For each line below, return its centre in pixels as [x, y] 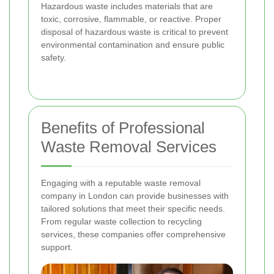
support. [57, 247]
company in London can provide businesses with [135, 196]
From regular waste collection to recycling [121, 222]
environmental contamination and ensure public [133, 45]
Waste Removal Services [129, 147]
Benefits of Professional [123, 128]
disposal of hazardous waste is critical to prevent [135, 32]
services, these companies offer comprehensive [133, 235]
